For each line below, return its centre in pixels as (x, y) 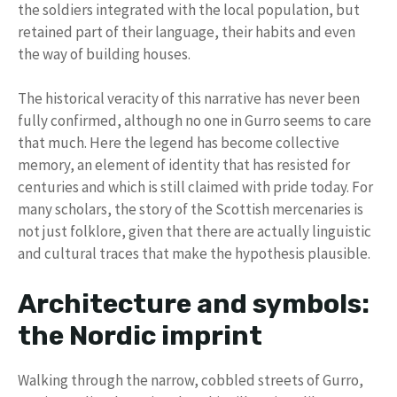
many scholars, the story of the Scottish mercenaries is (191, 210)
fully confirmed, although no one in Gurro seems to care (195, 121)
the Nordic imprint (140, 335)
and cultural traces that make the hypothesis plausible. (194, 254)
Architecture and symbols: (194, 304)
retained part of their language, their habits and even (187, 31)
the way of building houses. (104, 54)
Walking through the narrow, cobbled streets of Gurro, (191, 380)
